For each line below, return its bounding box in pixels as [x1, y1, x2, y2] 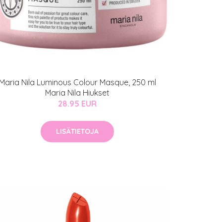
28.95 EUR [58, 99, 97, 109]
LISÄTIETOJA [56, 127, 99, 136]
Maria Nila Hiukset [45, 88, 110, 98]
